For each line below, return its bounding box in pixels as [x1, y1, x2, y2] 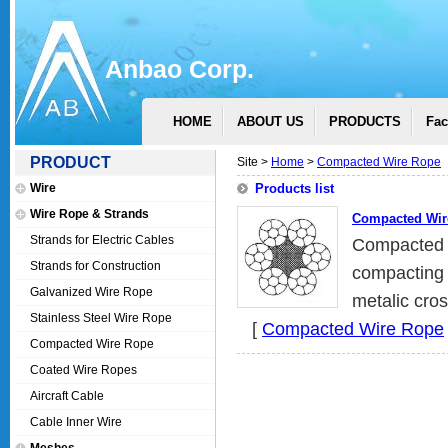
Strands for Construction [30, 259, 161, 273]
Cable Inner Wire [30, 415, 122, 429]
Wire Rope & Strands [30, 207, 149, 221]
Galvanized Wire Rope [30, 285, 153, 299]
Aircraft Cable [30, 389, 104, 403]
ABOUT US [237, 114, 304, 129]
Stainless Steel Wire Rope [30, 311, 172, 325]
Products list [255, 181, 334, 196]
